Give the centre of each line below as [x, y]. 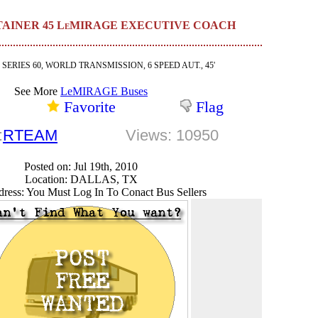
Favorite [89, 107]
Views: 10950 [172, 135]
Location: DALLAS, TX [81, 179]
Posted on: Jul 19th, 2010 [81, 166]
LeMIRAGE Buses [104, 91]
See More [37, 91]
